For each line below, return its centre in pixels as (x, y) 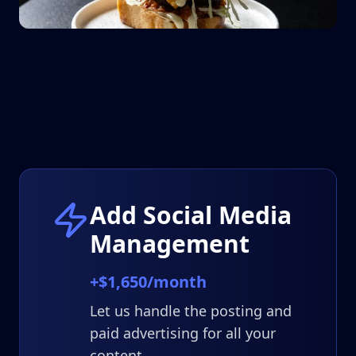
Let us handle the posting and (191, 311)
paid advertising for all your (183, 333)
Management (170, 244)
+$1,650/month (148, 282)
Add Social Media (191, 215)
